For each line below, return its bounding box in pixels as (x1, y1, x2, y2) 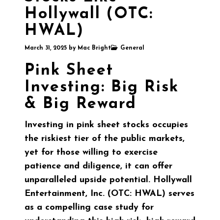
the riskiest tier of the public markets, (25, 134, 185, 144)
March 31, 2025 (25, 45, 69, 52)
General (120, 45, 144, 52)
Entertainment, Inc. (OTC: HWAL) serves (25, 189, 194, 199)
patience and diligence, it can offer (25, 162, 172, 171)
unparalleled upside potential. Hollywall (25, 175, 192, 185)
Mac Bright (78, 45, 111, 52)
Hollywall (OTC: (25, 6, 153, 23)
